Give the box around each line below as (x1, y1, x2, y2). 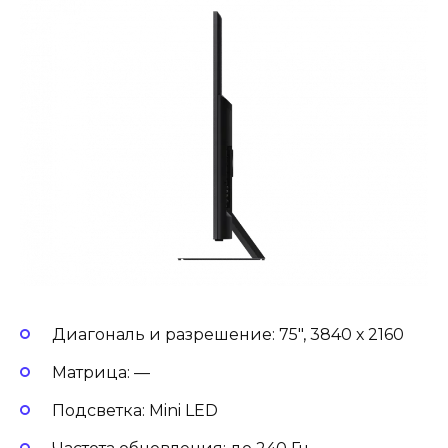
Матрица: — (52, 363, 154, 383)
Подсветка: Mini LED (52, 401, 222, 421)
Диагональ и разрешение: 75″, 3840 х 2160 (52, 324, 408, 344)
